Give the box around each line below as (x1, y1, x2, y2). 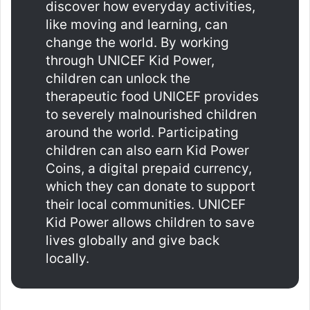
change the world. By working (46, 34, 229, 51)
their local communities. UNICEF (46, 196, 246, 212)
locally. (46, 250, 89, 266)
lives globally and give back (46, 232, 219, 248)
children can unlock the (46, 70, 190, 86)
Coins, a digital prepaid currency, (46, 160, 252, 176)
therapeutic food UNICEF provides (46, 88, 259, 104)
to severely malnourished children (46, 106, 257, 122)
